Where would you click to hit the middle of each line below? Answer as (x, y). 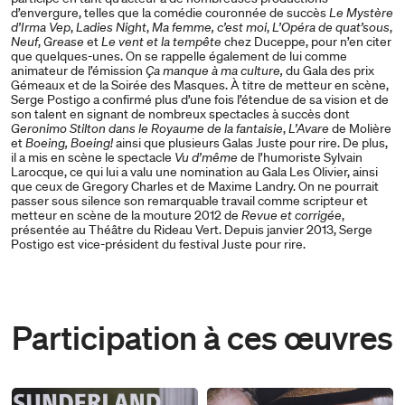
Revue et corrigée (292, 216)
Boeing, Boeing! (69, 143)
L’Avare (309, 129)
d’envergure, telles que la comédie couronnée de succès (170, 13)
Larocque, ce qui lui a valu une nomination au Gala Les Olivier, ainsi (194, 172)
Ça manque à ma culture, (213, 71)
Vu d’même (206, 158)
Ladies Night (111, 28)
